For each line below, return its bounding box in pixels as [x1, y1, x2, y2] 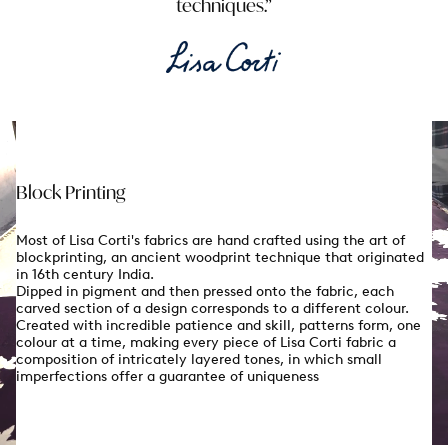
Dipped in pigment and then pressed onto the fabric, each [16, 283, 394, 301]
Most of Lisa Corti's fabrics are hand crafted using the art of [16, 232, 405, 250]
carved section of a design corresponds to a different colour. [16, 300, 409, 318]
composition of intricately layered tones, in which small [16, 351, 382, 369]
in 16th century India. [16, 266, 154, 284]
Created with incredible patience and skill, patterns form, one [16, 317, 421, 335]
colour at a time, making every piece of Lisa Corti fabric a [16, 334, 396, 352]
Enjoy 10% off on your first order [277, 398, 398, 409]
